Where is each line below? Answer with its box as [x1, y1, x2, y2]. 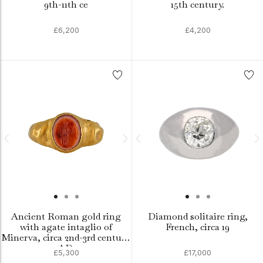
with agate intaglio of [19, 221, 113, 233]
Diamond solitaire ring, [147, 210, 248, 222]
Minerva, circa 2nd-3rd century [2, 231, 130, 244]
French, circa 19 [166, 221, 230, 233]
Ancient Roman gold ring [11, 210, 121, 222]
